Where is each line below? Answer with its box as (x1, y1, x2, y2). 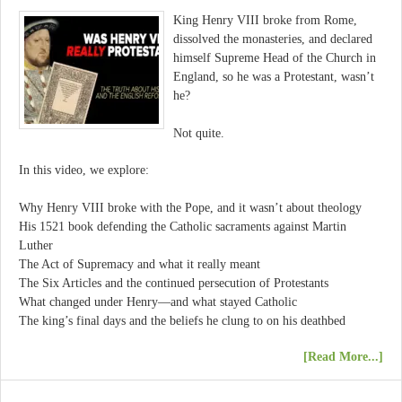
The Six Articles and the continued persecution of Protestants (19, 275, 328, 290)
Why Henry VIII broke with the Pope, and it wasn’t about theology (19, 200, 362, 214)
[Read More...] (303, 350, 383, 364)
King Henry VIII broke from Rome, (173, 13, 357, 28)
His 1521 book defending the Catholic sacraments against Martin (19, 219, 346, 233)
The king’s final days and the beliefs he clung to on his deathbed (19, 313, 345, 328)
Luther (19, 238, 53, 252)
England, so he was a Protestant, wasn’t (173, 70, 374, 84)
